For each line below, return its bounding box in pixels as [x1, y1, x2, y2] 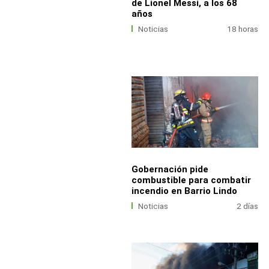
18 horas [227, 24, 259, 34]
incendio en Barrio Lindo [131, 185, 237, 196]
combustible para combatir [131, 174, 251, 186]
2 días [237, 201, 259, 211]
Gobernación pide [131, 163, 208, 175]
